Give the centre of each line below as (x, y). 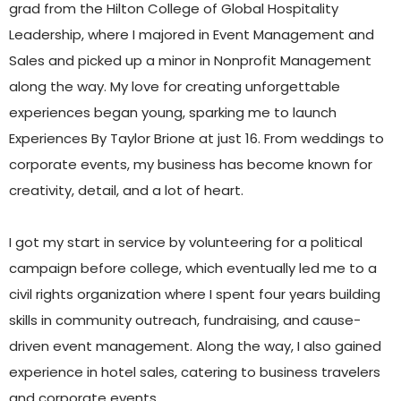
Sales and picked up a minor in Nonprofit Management (190, 60)
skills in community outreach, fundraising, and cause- (185, 320)
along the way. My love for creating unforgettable (175, 86)
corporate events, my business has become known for (191, 164)
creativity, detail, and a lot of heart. (126, 190)
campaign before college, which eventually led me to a (193, 268)
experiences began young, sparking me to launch (173, 112)
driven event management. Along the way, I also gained (195, 346)
